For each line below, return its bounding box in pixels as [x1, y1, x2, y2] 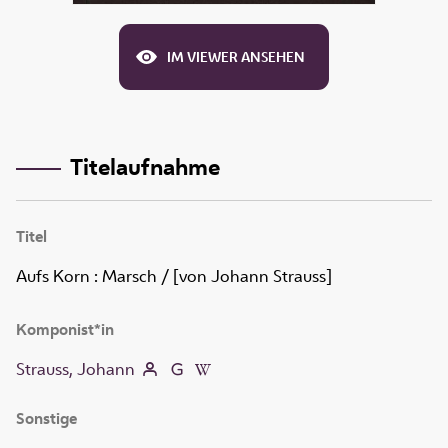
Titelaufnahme [69, 150, 220, 182]
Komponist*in [16, 319, 114, 341]
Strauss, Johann [16, 358, 135, 381]
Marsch [102, 265, 157, 288]
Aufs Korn [16, 265, 90, 288]
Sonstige [16, 408, 77, 430]
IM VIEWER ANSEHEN [167, 48, 305, 67]
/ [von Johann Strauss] [157, 265, 332, 288]
